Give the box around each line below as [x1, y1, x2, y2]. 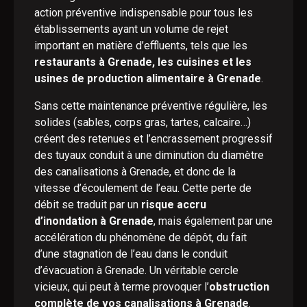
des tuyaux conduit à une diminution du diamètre [34, 149, 264, 162]
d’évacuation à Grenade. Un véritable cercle [34, 264, 238, 277]
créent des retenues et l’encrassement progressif [34, 132, 273, 145]
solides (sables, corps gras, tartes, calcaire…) [34, 116, 251, 129]
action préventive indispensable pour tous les [34, 6, 253, 19]
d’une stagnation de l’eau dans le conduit [34, 247, 228, 260]
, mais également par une [153, 214, 273, 228]
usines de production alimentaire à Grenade [34, 72, 261, 85]
